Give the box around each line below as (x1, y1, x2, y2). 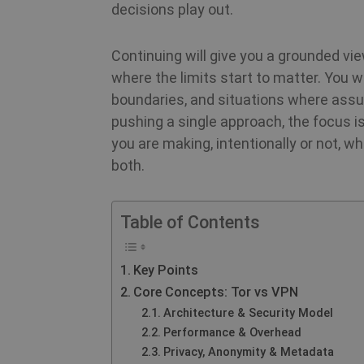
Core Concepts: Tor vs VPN (133, 284, 299, 300)
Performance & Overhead (162, 325, 301, 340)
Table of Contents (120, 212, 260, 232)
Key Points (133, 262, 199, 278)
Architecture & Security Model (162, 305, 333, 320)
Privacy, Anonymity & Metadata (162, 344, 334, 359)
